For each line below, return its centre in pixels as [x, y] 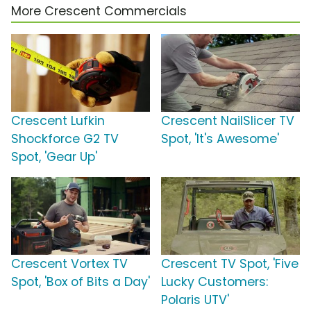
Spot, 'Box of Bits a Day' [81, 281]
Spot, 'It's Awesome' [220, 138]
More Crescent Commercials [99, 11]
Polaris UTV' [195, 300]
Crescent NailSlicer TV [228, 120]
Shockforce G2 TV [65, 138]
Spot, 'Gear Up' [54, 157]
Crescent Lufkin [58, 120]
